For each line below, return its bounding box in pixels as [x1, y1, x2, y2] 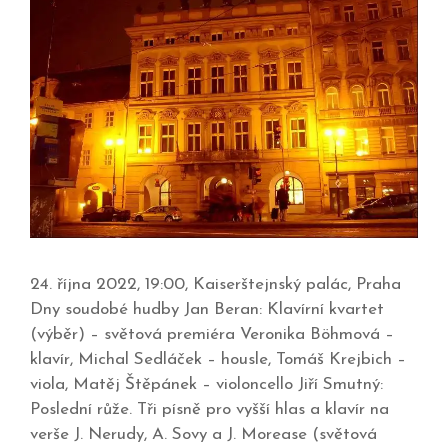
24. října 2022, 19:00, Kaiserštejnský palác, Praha [30, 276, 401, 294]
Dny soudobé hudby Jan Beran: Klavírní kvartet [30, 301, 384, 319]
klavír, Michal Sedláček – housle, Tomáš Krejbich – [30, 351, 406, 369]
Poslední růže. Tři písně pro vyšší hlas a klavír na [30, 401, 389, 419]
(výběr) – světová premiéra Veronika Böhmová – [30, 326, 394, 344]
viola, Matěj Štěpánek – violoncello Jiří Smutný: [30, 376, 383, 394]
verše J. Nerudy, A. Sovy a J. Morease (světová [30, 426, 377, 444]
